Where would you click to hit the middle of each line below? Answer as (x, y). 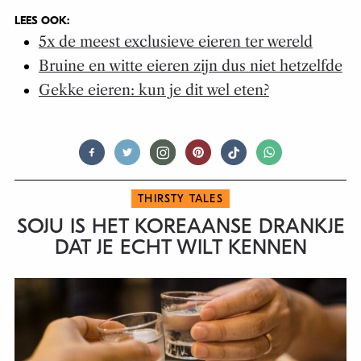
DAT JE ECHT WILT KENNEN (180, 247)
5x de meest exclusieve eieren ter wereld (175, 41)
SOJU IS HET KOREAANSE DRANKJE (180, 226)
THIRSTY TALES (180, 198)
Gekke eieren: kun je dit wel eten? (154, 90)
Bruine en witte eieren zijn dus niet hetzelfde (190, 66)
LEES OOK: (41, 20)
